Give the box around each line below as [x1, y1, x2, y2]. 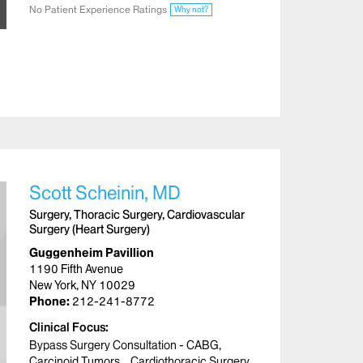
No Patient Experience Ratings [29, 2, 167, 15]
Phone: [29, 293, 72, 309]
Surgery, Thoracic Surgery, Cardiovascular [29, 207, 245, 222]
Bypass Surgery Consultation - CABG [29, 337, 219, 352]
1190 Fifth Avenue [29, 261, 123, 276]
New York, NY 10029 [29, 277, 135, 293]
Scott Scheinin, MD [29, 181, 181, 204]
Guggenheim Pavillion [29, 245, 154, 260]
